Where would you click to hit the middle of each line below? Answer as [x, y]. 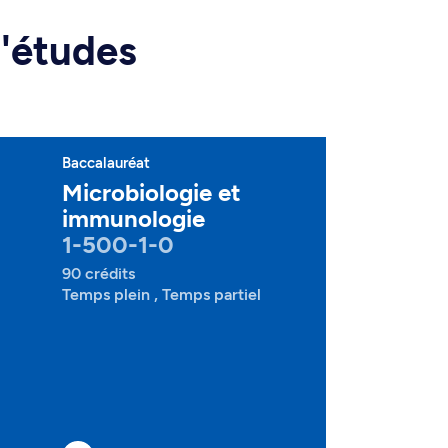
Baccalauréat [106, 163]
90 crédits [98, 273]
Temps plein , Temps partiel [161, 294]
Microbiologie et [151, 192]
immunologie [133, 218]
